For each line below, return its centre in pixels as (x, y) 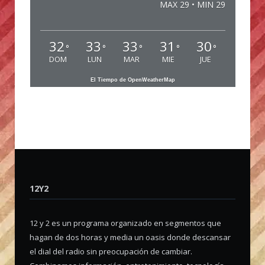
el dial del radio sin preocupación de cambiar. (111, 251)
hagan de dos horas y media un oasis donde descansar (130, 237)
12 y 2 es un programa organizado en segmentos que (125, 223)
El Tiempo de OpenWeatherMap (133, 80)
